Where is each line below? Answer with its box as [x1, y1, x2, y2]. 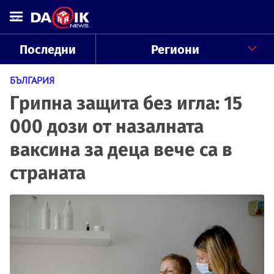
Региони [150, 42, 199, 57]
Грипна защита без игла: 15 [10, 92, 242, 114]
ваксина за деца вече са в [10, 139, 232, 161]
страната [10, 162, 86, 184]
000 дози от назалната [10, 116, 204, 138]
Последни [19, 42, 76, 57]
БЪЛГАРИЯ [10, 74, 54, 86]
